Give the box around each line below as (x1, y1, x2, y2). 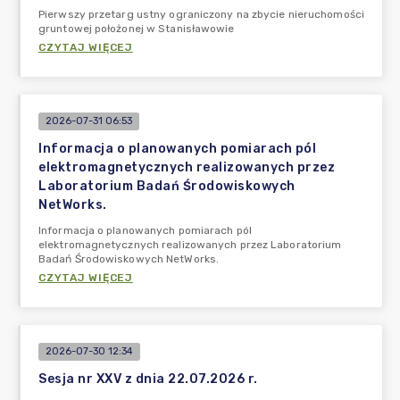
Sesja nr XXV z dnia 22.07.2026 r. (38, 371, 258, 387)
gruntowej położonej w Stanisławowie (38, 22, 235, 35)
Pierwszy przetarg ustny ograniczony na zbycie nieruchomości (38, 8, 364, 21)
